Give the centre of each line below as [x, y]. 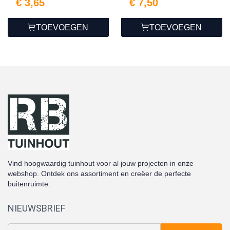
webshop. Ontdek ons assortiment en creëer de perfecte [99, 173]
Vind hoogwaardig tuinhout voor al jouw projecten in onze [101, 163]
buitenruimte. [29, 184]
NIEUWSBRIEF [36, 208]
